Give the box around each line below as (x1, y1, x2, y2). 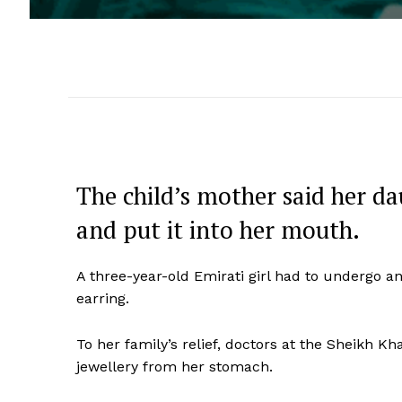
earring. (76, 290, 129, 308)
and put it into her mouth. (76, 214, 360, 247)
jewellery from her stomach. (76, 358, 273, 376)
